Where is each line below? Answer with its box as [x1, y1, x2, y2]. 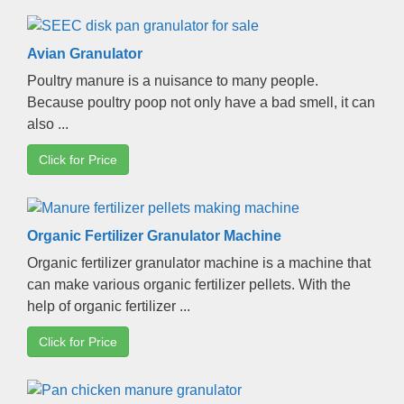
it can [341, 94, 375, 110]
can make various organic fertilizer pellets [27, 276, 291, 292]
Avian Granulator [27, 45, 142, 61]
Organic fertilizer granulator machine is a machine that [27, 254, 371, 271]
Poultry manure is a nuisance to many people [27, 72, 315, 88]
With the [298, 276, 351, 292]
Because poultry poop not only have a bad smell [27, 94, 334, 110]
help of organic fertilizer [27, 298, 176, 314]
